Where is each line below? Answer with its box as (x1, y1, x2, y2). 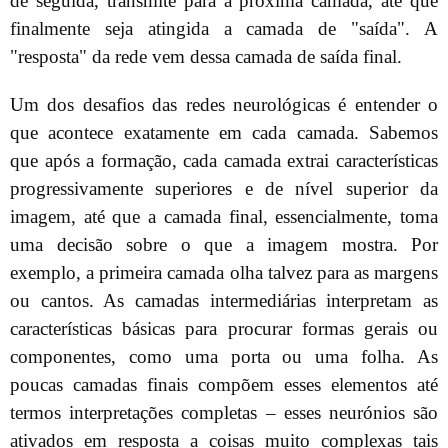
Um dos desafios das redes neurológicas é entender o (10, 94, 438, 115)
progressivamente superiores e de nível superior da (10, 178, 438, 199)
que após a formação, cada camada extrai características (10, 150, 438, 171)
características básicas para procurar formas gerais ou (10, 318, 438, 339)
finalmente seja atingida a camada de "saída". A (10, 18, 438, 39)
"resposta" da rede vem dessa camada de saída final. (10, 46, 402, 67)
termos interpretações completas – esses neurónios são (10, 402, 438, 423)
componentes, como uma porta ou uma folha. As (10, 346, 438, 367)
